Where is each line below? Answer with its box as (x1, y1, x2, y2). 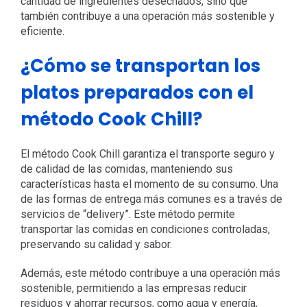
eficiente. (20, 24, 64, 38)
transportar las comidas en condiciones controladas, (20, 222, 270, 236)
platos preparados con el (20, 79, 254, 105)
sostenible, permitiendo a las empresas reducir (20, 281, 247, 295)
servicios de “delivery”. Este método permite (20, 207, 235, 221)
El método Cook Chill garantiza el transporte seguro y (20, 147, 275, 160)
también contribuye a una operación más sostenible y (20, 9, 275, 23)
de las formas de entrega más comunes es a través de (20, 192, 282, 206)
